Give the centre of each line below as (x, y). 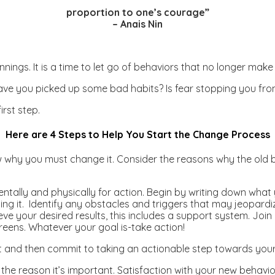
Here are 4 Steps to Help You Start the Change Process (137, 135)
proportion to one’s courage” (137, 12)
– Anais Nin (137, 24)
